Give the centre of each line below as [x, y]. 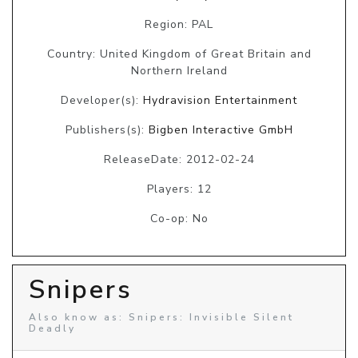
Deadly [52, 328]
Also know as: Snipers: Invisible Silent [161, 317]
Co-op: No [179, 218]
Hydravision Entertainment [220, 100]
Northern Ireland [179, 70]
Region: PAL [179, 24]
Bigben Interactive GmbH [221, 129]
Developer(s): [102, 100]
